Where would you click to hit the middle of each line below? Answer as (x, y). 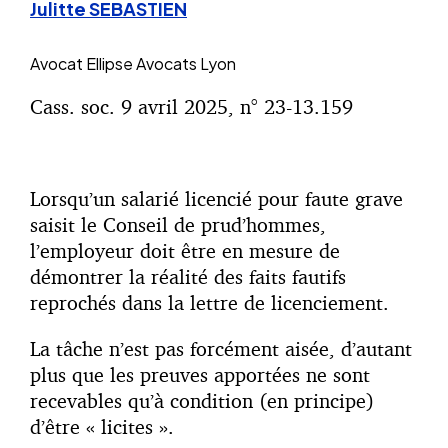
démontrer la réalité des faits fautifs (188, 277)
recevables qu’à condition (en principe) (202, 401)
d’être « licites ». (105, 427)
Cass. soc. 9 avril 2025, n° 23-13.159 (191, 107)
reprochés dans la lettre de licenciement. (212, 303)
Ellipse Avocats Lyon (161, 64)
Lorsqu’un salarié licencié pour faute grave (216, 199)
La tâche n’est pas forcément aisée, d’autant (221, 349)
